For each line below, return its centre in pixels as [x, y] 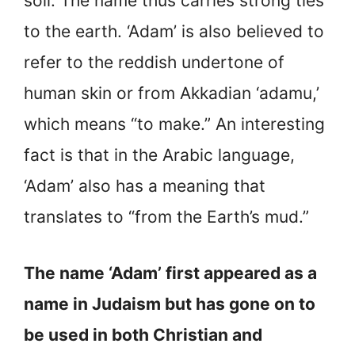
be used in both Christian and [143, 334]
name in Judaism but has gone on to [170, 303]
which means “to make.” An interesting [174, 124]
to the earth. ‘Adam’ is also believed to [174, 32]
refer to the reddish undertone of [154, 63]
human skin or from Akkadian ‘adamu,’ [172, 94]
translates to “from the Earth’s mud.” [166, 217]
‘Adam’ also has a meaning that [145, 186]
